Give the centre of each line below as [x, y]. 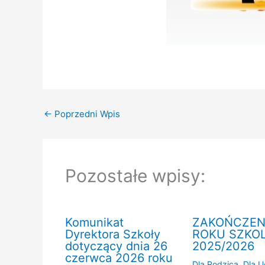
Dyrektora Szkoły [112, 234]
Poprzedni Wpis [86, 114]
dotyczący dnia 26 [116, 246]
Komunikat [94, 222]
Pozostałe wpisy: [135, 175]
